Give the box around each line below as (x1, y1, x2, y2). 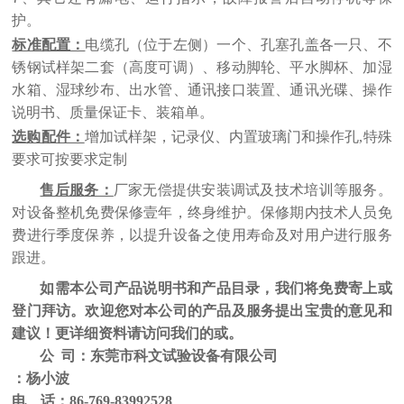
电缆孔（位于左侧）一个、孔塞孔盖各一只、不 (85, 37, 392, 53)
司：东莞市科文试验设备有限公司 (61, 347, 279, 363)
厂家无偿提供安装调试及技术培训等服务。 (113, 182, 392, 197)
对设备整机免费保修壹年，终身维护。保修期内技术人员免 (12, 205, 392, 220)
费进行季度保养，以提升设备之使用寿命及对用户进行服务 (12, 227, 392, 243)
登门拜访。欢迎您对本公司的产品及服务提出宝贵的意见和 (12, 302, 392, 318)
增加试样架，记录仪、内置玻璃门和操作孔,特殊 (84, 129, 392, 145)
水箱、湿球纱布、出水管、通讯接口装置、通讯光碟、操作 (12, 82, 392, 98)
